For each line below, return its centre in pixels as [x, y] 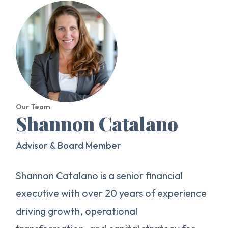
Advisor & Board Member [69, 145]
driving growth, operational [77, 211]
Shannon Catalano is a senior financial [99, 175]
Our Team [33, 107]
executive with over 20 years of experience [111, 193]
